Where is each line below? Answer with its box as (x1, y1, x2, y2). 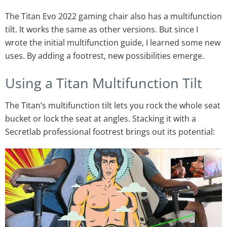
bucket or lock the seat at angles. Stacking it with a (5, 113, 196, 125)
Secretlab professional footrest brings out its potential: (5, 126, 215, 138)
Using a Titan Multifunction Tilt (5, 73, 202, 92)
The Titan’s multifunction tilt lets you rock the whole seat (5, 100, 220, 111)
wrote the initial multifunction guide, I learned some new (5, 37, 220, 49)
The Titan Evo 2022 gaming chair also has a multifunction (5, 11, 222, 22)
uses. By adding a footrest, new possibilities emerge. (5, 50, 204, 62)
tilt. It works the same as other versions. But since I (5, 24, 198, 35)
